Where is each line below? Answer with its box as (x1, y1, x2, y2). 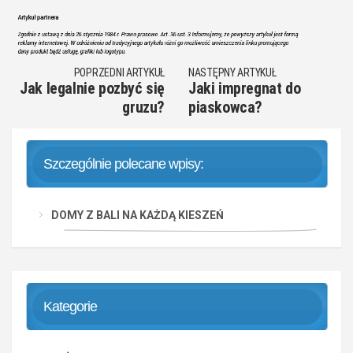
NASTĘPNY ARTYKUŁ (188, 65, 277, 79)
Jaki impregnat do (188, 78, 301, 98)
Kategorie (43, 298, 97, 314)
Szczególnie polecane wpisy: (43, 155, 203, 172)
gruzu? (122, 97, 165, 117)
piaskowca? (188, 97, 262, 117)
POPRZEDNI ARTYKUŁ (73, 65, 165, 79)
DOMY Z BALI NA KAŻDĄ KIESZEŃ (51, 208, 224, 221)
